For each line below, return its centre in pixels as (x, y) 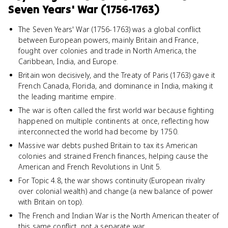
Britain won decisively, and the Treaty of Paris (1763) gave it (117, 75)
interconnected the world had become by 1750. (98, 132)
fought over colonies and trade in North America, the (107, 51)
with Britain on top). (51, 202)
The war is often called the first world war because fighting (116, 110)
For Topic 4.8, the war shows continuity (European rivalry (112, 180)
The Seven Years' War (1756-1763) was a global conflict (110, 29)
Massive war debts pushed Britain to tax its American (108, 145)
